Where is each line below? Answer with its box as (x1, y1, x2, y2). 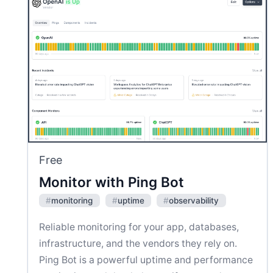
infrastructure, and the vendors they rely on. (39, 237, 237, 249)
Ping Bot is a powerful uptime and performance (39, 253, 253, 266)
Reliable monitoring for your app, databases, (39, 221, 239, 233)
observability (169, 195, 219, 205)
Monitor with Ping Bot (39, 173, 184, 190)
